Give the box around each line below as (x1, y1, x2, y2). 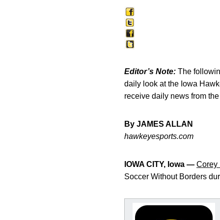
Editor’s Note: (124, 67, 176, 76)
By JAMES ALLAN (124, 120, 193, 128)
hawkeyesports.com (124, 132, 193, 140)
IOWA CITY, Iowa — (124, 160, 194, 168)
